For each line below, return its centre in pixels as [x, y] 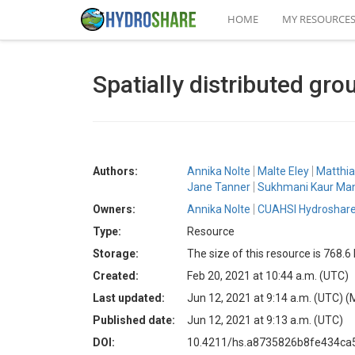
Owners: [114, 209]
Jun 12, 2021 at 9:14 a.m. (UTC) [266, 298]
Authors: [115, 171]
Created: [116, 276]
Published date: [134, 320]
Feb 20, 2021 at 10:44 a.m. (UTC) [268, 276]
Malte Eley [283, 171]
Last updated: [129, 298]
